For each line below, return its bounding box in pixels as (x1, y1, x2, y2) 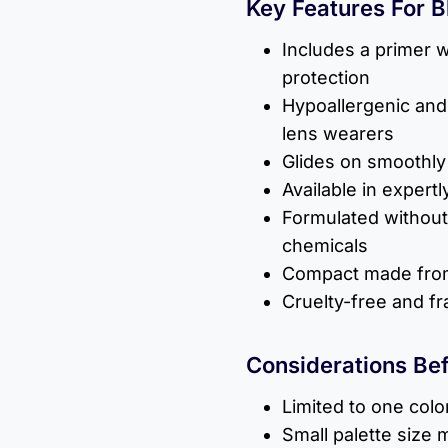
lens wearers (282, 122, 394, 144)
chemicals (282, 234, 368, 256)
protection (282, 66, 370, 88)
